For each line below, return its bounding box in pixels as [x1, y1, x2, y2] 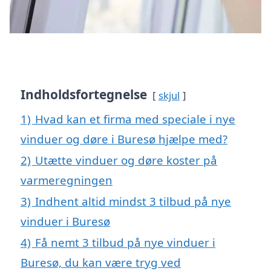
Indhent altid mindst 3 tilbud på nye [35, 194, 231, 209]
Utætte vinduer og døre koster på [35, 152, 217, 168]
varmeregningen [21, 172, 113, 188]
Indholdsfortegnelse [21, 86, 147, 103]
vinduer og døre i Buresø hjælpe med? [21, 131, 227, 147]
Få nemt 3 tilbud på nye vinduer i [35, 235, 215, 250]
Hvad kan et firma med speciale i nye [35, 111, 235, 127]
